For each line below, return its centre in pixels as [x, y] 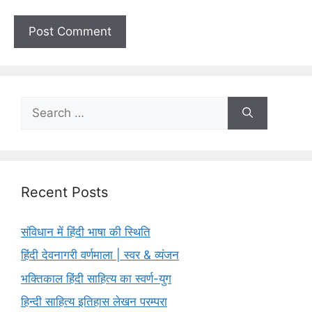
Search [40, 104]
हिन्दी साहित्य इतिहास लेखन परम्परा [94, 302]
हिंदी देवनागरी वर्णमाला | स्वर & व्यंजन [100, 255]
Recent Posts [64, 192]
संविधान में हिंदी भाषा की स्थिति [86, 232]
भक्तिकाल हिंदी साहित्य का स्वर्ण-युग [96, 278]
